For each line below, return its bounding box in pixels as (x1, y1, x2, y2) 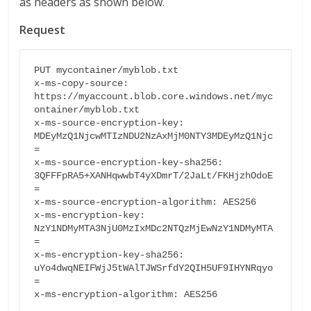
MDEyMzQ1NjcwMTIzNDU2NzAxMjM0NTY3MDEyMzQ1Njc (34, 131, 274, 142)
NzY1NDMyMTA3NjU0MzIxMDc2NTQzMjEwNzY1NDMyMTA (34, 223, 274, 234)
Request (19, 22, 66, 37)
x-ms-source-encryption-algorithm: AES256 (34, 196, 257, 208)
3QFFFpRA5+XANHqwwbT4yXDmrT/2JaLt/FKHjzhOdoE (34, 170, 274, 181)
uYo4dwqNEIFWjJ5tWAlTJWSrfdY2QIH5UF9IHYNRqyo (34, 262, 274, 274)
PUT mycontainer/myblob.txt (34, 65, 179, 76)
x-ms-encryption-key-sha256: (34, 249, 185, 260)
